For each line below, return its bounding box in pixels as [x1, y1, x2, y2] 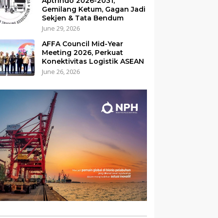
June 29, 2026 [42, 24, 80, 33]
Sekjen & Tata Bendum [42, 14, 124, 22]
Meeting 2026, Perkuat [42, 48, 124, 57]
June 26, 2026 [42, 67, 80, 76]
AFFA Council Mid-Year [42, 39, 124, 48]
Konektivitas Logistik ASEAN [42, 57, 145, 66]
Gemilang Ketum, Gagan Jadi [42, 5, 146, 14]
